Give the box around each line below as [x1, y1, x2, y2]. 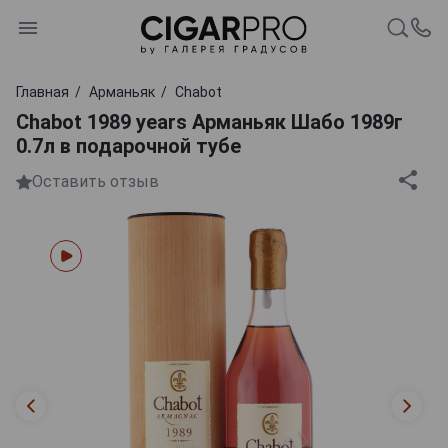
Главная [16, 83, 69, 100]
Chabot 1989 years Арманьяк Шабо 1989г [16, 109, 403, 134]
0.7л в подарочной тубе [16, 133, 241, 158]
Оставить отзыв [32, 172, 159, 192]
